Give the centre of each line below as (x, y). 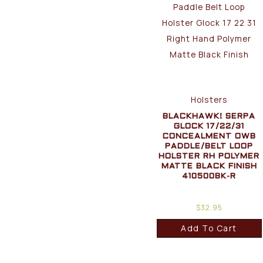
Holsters (209, 100)
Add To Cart (209, 228)
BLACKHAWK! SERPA (209, 117)
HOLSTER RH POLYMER (209, 157)
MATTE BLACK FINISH (209, 167)
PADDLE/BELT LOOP (209, 147)
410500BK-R (209, 177)
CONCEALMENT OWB (209, 137)
